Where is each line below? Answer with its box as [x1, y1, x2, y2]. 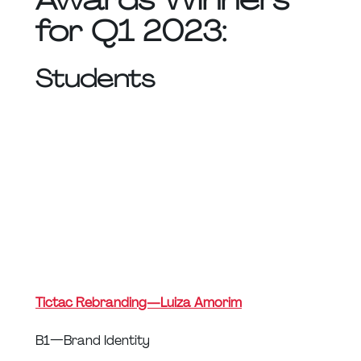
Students [35, 63, 155, 95]
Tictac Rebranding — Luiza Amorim [35, 293, 242, 311]
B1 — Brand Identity [35, 331, 150, 349]
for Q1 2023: [35, 12, 226, 51]
